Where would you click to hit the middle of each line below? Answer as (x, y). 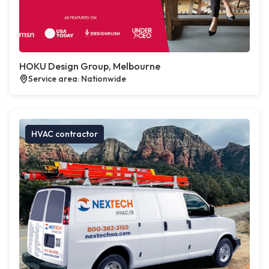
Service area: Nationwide (77, 79)
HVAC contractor (65, 134)
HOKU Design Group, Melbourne (90, 66)
